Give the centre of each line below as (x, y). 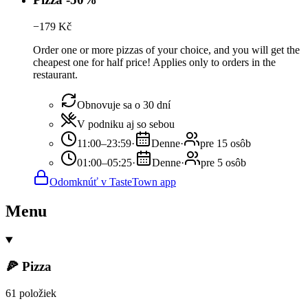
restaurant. (55, 74)
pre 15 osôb (225, 143)
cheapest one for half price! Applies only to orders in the (154, 62)
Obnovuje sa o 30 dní (124, 104)
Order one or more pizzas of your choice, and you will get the (166, 49)
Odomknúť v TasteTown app (113, 181)
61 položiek (31, 294)
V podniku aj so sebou (126, 124)
